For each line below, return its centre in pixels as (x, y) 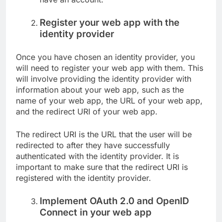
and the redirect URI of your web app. (87, 112)
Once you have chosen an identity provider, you (105, 57)
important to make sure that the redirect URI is (102, 167)
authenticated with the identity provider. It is (97, 156)
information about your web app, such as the (100, 90)
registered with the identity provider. (83, 178)
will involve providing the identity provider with (104, 79)
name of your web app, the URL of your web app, (109, 101)
